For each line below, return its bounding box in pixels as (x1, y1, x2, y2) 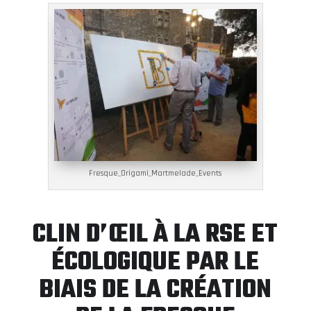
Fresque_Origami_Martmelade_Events (89, 167, 222, 178)
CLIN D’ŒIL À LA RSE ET (33, 215, 278, 255)
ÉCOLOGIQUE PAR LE (51, 242, 260, 283)
